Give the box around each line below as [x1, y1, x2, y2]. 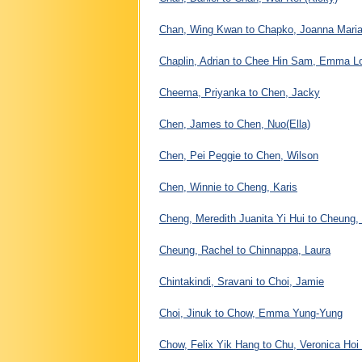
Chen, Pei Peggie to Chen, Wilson [159, 149, 318, 162]
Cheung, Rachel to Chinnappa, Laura [159, 243, 330, 256]
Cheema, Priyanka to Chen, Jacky [159, 86, 320, 99]
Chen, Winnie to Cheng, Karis [159, 180, 297, 193]
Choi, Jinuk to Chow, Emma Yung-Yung [159, 306, 343, 319]
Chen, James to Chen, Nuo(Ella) [159, 117, 310, 130]
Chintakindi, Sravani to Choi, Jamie [159, 275, 324, 288]
